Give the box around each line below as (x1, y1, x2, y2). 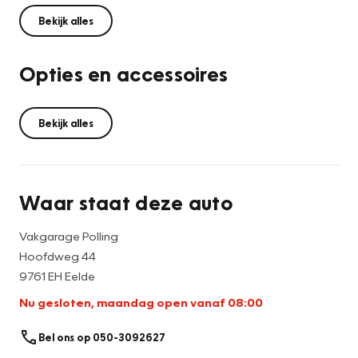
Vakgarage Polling (19, 229, 118, 244)
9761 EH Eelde (19, 268, 95, 284)
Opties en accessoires (19, 61, 229, 87)
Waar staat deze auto (19, 189, 233, 216)
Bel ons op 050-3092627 (38, 330, 165, 344)
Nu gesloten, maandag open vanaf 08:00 (19, 295, 263, 310)
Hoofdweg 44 (19, 249, 96, 264)
